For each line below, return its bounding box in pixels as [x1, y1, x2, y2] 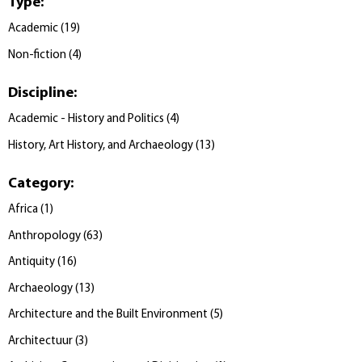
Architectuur [8, 335, 73, 347]
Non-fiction [8, 48, 66, 61]
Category [8, 175, 70, 192]
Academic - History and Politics [8, 113, 164, 126]
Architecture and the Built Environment [8, 309, 208, 322]
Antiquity [8, 256, 55, 269]
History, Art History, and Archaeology [8, 139, 193, 152]
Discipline [8, 85, 74, 101]
